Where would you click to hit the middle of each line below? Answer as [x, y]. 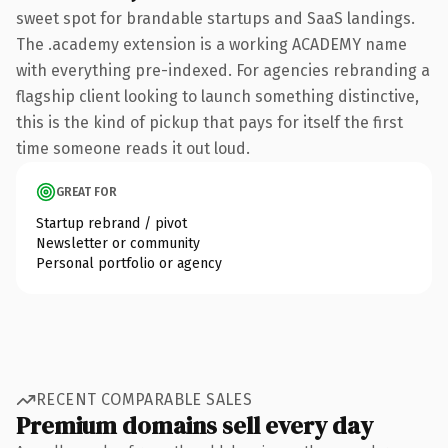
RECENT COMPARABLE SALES [144, 399]
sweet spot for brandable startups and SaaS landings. [215, 18]
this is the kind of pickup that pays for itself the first [209, 122]
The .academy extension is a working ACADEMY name [211, 44]
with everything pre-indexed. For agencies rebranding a [223, 70]
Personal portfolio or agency [129, 263]
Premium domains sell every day [194, 425]
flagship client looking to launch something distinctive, [217, 96]
